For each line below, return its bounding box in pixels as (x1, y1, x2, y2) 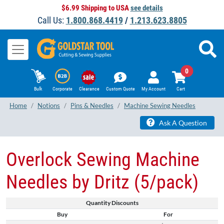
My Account (141, 86, 165, 92)
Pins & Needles (70, 101, 113, 110)
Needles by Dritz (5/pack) (6, 170, 198, 193)
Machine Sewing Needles (124, 101, 195, 110)
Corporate (52, 86, 72, 92)
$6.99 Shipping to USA (61, 3, 130, 12)
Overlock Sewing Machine (6, 148, 199, 170)
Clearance (78, 86, 99, 92)
